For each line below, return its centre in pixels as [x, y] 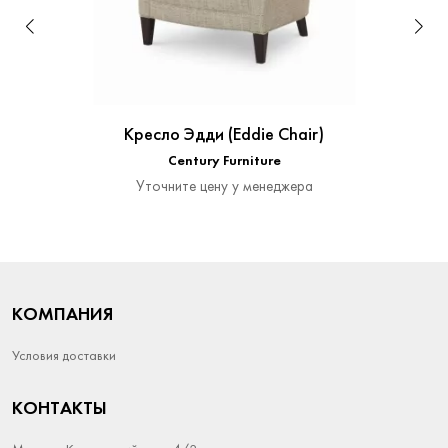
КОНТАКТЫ [59, 409]
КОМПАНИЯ [62, 315]
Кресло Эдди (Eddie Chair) [224, 135]
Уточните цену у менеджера [224, 187]
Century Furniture [224, 161]
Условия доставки [64, 356]
